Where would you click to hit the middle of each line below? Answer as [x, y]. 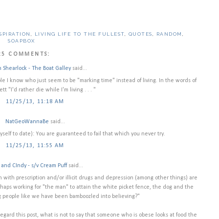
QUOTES [140, 34]
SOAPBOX [22, 41]
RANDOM [169, 34]
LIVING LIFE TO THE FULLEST [79, 34]
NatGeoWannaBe [27, 122]
